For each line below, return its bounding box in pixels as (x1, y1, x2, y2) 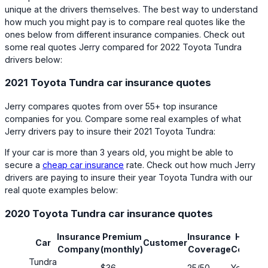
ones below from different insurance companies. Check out (5, 29, 245, 39)
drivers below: (5, 54, 62, 65)
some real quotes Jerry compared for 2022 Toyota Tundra (5, 41, 242, 52)
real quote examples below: (5, 185, 118, 196)
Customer (143, 237, 187, 248)
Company (57, 244, 100, 255)
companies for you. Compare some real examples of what (5, 114, 241, 124)
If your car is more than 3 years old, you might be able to (5, 147, 233, 158)
